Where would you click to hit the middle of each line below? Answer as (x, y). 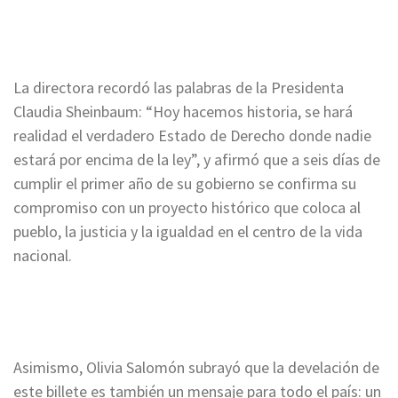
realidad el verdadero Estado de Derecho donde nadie (192, 135)
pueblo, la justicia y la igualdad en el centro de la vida (188, 231)
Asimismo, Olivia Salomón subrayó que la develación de (196, 367)
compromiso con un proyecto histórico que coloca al (187, 207)
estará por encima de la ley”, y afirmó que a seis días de (197, 159)
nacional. (43, 255)
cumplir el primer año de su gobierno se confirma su (185, 183)
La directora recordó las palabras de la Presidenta (179, 87)
